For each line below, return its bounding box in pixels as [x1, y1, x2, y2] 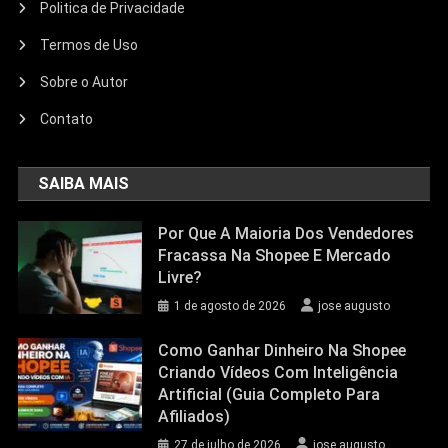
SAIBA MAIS [38, 174, 130, 193]
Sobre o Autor [40, 74, 129, 90]
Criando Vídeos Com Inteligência [158, 363, 399, 382]
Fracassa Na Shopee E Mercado [158, 246, 392, 265]
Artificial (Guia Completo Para [158, 385, 381, 404]
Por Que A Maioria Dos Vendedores [158, 224, 415, 243]
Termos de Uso [40, 37, 139, 53]
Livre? [158, 268, 203, 287]
